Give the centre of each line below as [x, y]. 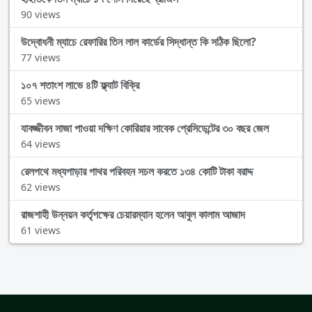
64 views [41, 144]
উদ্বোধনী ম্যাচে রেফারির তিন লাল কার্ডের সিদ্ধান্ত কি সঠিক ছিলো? [139, 42]
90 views [41, 15]
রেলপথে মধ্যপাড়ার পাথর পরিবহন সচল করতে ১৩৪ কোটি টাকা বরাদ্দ [137, 172]
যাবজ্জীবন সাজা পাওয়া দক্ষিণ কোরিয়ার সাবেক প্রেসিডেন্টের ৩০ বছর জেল [145, 128]
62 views [41, 187]
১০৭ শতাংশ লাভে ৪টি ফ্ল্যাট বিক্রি [80, 85]
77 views [41, 58]
